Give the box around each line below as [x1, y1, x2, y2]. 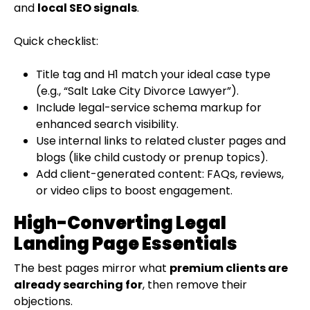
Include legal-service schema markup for [36, 99, 262, 116]
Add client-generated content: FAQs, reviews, [36, 165, 284, 182]
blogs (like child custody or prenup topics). [36, 149, 268, 165]
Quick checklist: [14, 33, 98, 49]
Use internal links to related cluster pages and [36, 132, 286, 149]
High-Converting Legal [14, 210, 226, 235]
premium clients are [170, 259, 288, 276]
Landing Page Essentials [14, 231, 237, 256]
